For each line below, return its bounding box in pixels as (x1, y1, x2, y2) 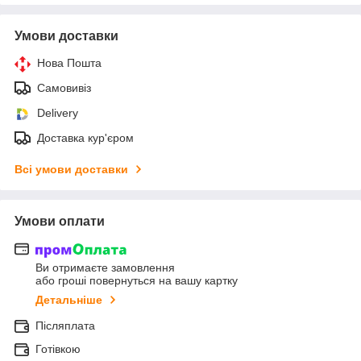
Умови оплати (15, 214, 105, 228)
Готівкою (35, 342, 81, 356)
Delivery (37, 106, 78, 119)
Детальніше (35, 293, 102, 307)
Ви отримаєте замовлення (35, 261, 175, 275)
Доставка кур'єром (37, 131, 134, 144)
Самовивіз (37, 81, 91, 94)
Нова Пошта (37, 56, 102, 69)
